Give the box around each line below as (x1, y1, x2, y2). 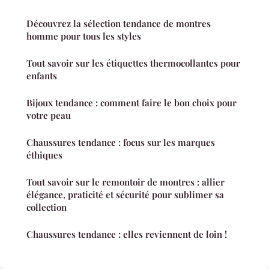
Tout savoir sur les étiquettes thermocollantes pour (26, 56, 240, 69)
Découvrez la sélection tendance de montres (26, 17, 211, 29)
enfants (26, 69, 57, 82)
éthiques (26, 148, 62, 161)
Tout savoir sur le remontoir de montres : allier (26, 175, 225, 188)
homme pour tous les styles (26, 29, 141, 42)
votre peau (26, 109, 71, 121)
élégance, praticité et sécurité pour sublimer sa (26, 188, 224, 201)
